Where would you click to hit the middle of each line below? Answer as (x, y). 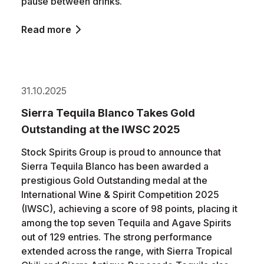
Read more (46, 29)
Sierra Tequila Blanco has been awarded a (115, 166)
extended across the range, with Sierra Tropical (127, 251)
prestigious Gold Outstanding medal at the (114, 180)
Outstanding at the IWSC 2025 (101, 129)
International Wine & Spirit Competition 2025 (120, 194)
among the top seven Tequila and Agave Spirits (126, 223)
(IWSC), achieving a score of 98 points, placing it (129, 209)
